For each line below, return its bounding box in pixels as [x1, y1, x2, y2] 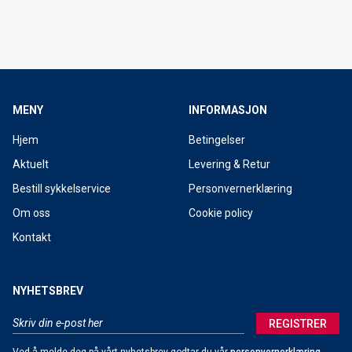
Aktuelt [13, 158, 49, 170]
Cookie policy [189, 207, 253, 219]
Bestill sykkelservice [13, 182, 111, 195]
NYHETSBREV [13, 284, 83, 297]
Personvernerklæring [189, 182, 292, 195]
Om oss [13, 207, 50, 219]
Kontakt [13, 231, 51, 244]
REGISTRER [269, 317, 327, 330]
